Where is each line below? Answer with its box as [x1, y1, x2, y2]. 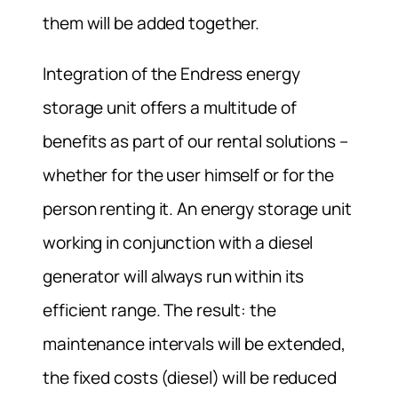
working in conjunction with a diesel [43, 230, 314, 254]
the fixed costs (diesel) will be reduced [43, 365, 337, 389]
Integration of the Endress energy [43, 61, 300, 85]
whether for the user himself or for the [43, 163, 335, 187]
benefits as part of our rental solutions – [43, 129, 348, 153]
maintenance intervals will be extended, [43, 331, 346, 355]
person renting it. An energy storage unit [43, 196, 352, 220]
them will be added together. [43, 11, 260, 35]
